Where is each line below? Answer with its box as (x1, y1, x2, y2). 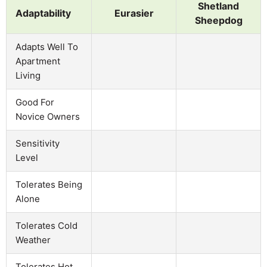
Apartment (15, 55, 60, 67)
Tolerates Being (15, 178, 82, 190)
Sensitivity (15, 137, 60, 149)
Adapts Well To (15, 41, 78, 52)
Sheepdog (194, 14, 243, 26)
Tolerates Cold (15, 219, 77, 231)
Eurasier (114, 7, 154, 19)
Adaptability (15, 7, 71, 19)
